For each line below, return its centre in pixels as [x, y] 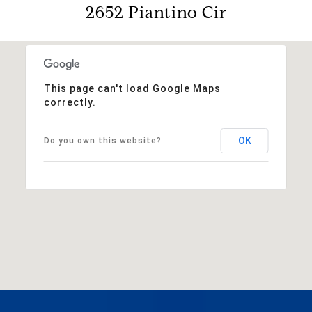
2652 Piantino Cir [156, 12]
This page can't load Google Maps [132, 88]
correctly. [70, 102]
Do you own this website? [102, 140]
